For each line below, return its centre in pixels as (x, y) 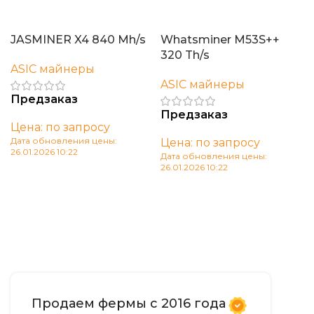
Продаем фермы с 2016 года (129, 304)
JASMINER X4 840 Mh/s (78, 40)
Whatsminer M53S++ (220, 40)
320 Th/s (185, 55)
